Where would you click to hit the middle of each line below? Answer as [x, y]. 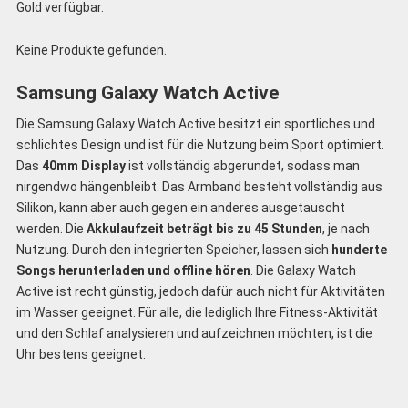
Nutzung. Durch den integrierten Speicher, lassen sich [173, 249]
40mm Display [83, 165]
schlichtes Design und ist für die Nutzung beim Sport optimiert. [200, 144]
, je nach [346, 228]
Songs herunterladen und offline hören [133, 270]
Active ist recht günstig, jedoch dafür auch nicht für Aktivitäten [200, 291]
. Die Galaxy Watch [303, 270]
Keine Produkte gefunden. [91, 51]
